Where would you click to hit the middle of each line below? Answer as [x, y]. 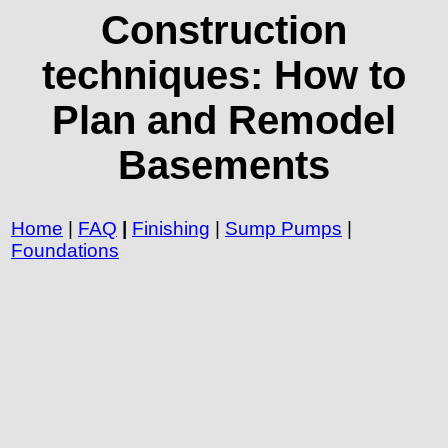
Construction [224, 30]
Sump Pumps [283, 228]
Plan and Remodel [224, 120]
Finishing [171, 228]
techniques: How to [224, 75]
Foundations [65, 250]
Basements [224, 165]
